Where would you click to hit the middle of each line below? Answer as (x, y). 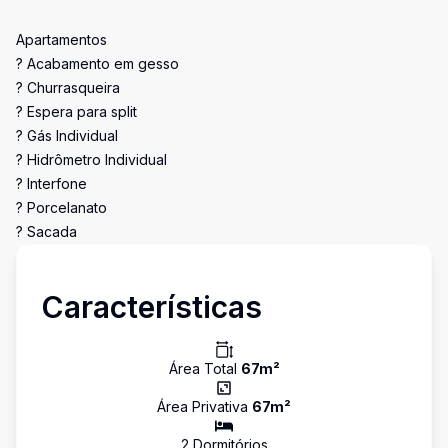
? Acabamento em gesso (97, 63)
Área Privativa (204, 406)
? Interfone (51, 183)
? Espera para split (76, 111)
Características (151, 307)
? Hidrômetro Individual (91, 159)
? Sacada (46, 231)
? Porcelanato (61, 207)
